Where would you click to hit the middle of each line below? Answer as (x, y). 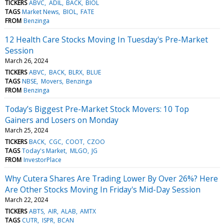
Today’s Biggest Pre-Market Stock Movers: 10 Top (97, 109)
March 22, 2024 (26, 199)
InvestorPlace (43, 159)
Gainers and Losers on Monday (62, 120)
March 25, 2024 (26, 130)
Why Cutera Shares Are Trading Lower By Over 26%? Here (111, 178)
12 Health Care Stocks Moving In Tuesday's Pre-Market (106, 39)
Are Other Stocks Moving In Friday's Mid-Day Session (103, 189)
